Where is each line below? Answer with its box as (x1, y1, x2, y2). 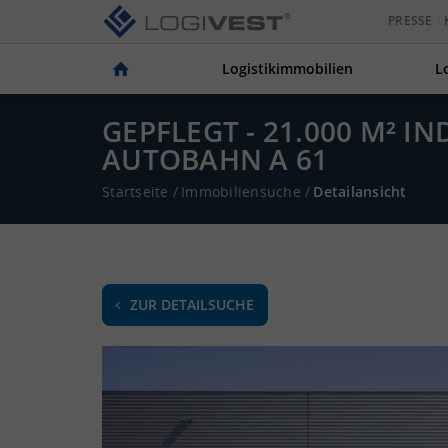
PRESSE (388, 12, 433, 30)
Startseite (102, 182, 169, 201)
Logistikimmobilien (222, 59, 354, 78)
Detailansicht (313, 182, 407, 201)
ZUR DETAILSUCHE (130, 295, 254, 314)
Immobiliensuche (181, 182, 301, 201)
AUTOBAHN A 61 (102, 140, 329, 178)
